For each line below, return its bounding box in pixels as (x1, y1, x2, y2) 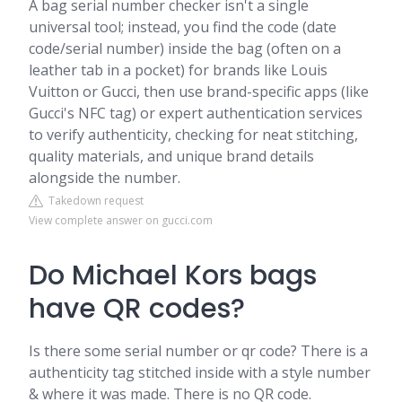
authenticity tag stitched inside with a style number (29, 363, 371, 382)
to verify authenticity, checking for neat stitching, (29, 125, 358, 144)
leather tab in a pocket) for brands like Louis (29, 60, 328, 80)
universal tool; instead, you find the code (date (29, 17, 336, 37)
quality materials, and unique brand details (29, 146, 314, 166)
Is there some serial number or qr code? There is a (29, 341, 368, 361)
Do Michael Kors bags (29, 257, 317, 294)
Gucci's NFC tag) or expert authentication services (29, 103, 363, 123)
